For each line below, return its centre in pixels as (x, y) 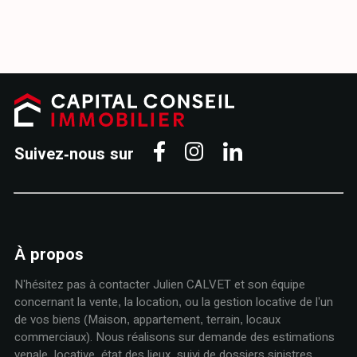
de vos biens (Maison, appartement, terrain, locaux (147, 320)
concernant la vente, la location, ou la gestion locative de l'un (173, 302)
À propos (49, 255)
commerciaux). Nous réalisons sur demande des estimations (174, 337)
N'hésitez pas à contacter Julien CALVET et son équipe (159, 284)
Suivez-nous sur (74, 153)
